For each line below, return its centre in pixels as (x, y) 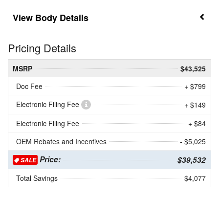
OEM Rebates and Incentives (61, 142)
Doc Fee (29, 86)
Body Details (62, 18)
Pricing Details (42, 48)
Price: (49, 160)
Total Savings (37, 178)
